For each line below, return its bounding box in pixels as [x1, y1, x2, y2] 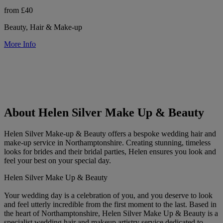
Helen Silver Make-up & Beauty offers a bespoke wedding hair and [4, 129, 216, 138]
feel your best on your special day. [4, 156, 111, 165]
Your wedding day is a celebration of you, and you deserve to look [4, 191, 213, 200]
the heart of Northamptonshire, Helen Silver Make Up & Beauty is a [4, 209, 218, 218]
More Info [4, 39, 36, 48]
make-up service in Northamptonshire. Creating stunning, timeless [4, 138, 211, 147]
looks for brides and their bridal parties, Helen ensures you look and [4, 147, 216, 156]
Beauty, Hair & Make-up [4, 22, 82, 31]
